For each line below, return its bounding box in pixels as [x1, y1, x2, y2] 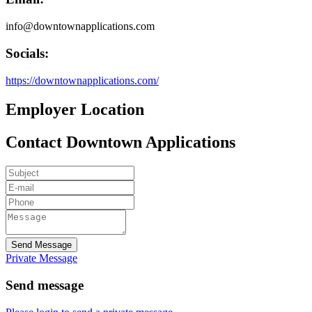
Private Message [6, 252, 77, 265]
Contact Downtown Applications [6, 133, 235, 152]
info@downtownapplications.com [6, 20, 155, 33]
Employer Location [6, 100, 144, 119]
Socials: [6, 45, 49, 61]
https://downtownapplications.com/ [6, 74, 159, 86]
